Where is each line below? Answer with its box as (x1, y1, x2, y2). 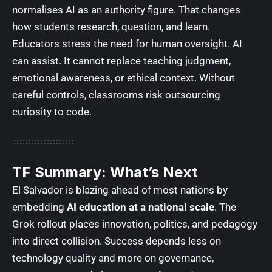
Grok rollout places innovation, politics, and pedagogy (12, 217, 257, 230)
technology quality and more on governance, (12, 251, 214, 264)
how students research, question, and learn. (12, 20, 210, 33)
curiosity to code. (12, 105, 92, 118)
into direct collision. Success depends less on (12, 234, 221, 247)
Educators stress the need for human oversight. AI (12, 37, 242, 50)
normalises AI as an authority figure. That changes (12, 3, 240, 16)
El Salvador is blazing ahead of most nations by (12, 183, 228, 196)
